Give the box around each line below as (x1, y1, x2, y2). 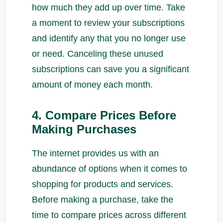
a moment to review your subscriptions (32, 18, 185, 28)
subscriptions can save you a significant (32, 64, 189, 74)
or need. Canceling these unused (32, 49, 163, 59)
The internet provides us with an (32, 148, 159, 159)
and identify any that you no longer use (32, 33, 186, 43)
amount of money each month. (32, 80, 153, 90)
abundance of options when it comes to (32, 164, 187, 174)
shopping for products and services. (32, 179, 173, 190)
